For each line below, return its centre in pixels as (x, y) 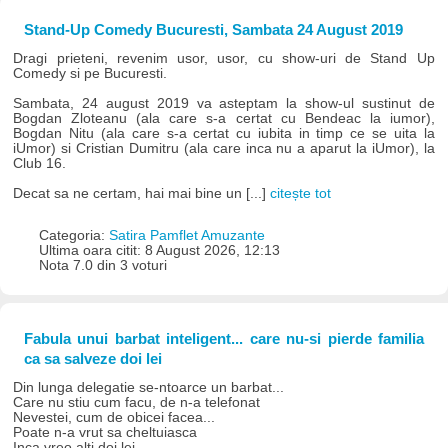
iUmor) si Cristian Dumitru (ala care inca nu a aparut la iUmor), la (224, 148)
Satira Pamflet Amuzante (186, 235)
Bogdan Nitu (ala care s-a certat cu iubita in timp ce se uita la (224, 133)
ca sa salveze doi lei (92, 359)
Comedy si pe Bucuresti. (90, 73)
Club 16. (40, 163)
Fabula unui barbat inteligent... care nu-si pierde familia (224, 339)
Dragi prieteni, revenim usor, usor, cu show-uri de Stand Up (224, 58)
